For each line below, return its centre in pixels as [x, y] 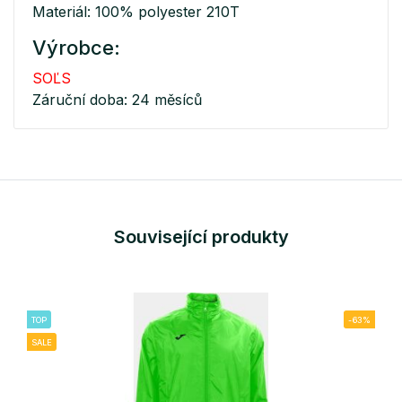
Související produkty [201, 237]
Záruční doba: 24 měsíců [117, 100]
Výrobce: [76, 48]
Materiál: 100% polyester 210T [136, 12]
